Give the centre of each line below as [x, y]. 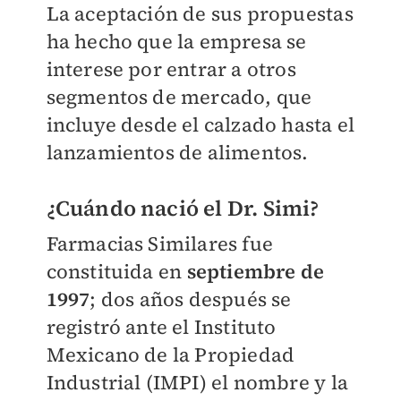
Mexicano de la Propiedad [171, 355]
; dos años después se [191, 299]
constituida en [116, 272]
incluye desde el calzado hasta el [200, 125]
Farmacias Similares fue [160, 244]
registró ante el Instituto [161, 327]
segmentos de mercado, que [179, 97]
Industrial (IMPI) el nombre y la [197, 383]
